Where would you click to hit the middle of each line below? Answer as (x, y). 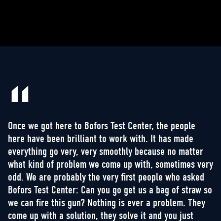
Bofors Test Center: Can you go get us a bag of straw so (110, 190)
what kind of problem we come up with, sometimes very (110, 164)
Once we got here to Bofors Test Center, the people (102, 126)
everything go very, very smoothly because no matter (106, 151)
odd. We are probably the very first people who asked (106, 177)
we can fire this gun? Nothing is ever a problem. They (107, 203)
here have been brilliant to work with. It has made (101, 139)
